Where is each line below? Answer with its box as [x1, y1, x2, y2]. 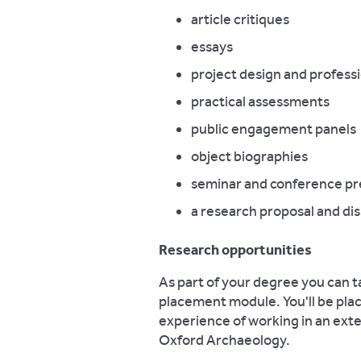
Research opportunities [159, 241, 312, 259]
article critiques [191, 10, 289, 28]
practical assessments [191, 93, 330, 110]
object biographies [191, 147, 308, 165]
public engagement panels [191, 120, 356, 138]
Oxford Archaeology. [159, 331, 290, 349]
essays [191, 38, 233, 56]
